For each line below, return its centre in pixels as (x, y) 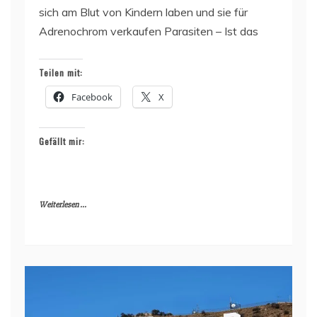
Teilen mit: (61, 72)
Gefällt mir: (62, 141)
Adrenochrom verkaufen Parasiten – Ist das (149, 31)
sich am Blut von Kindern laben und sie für (143, 12)
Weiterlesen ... (63, 204)
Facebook (92, 97)
